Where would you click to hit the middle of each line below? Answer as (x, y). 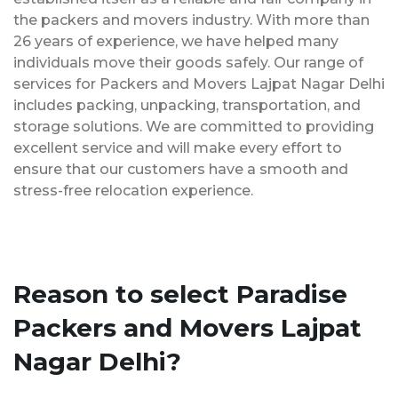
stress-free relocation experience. (133, 190)
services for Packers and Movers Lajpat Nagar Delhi (199, 84)
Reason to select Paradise (180, 294)
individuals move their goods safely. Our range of (188, 62)
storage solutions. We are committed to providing (194, 126)
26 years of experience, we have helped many (176, 41)
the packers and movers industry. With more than (191, 20)
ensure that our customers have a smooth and (181, 169)
